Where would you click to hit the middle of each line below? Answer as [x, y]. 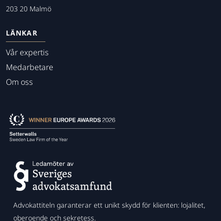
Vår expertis [27, 52]
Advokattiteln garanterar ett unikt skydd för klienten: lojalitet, [109, 205]
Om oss [19, 82]
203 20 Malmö [29, 9]
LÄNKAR [22, 33]
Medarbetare [30, 67]
